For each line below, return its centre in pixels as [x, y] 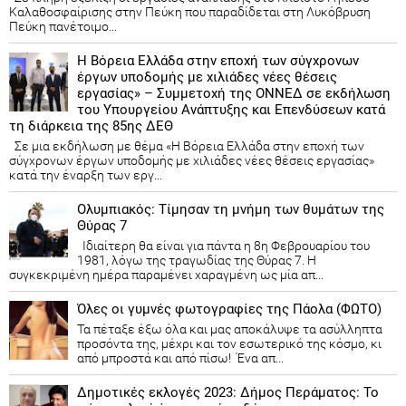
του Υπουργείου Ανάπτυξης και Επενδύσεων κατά [231, 110]
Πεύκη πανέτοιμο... [63, 27]
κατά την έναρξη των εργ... [86, 175]
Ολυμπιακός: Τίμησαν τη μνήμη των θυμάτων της [231, 210]
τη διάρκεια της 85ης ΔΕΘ [91, 126]
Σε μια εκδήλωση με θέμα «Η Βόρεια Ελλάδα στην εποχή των [187, 146]
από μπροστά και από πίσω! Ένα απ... [180, 358]
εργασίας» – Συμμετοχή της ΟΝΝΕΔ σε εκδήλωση [234, 94]
